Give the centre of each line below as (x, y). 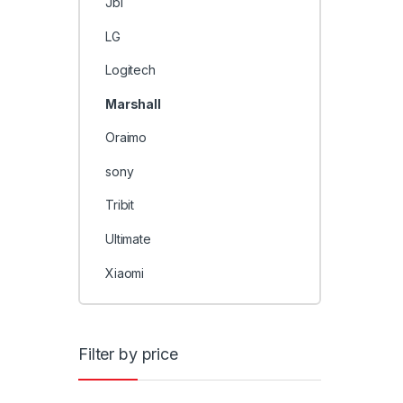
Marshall (133, 103)
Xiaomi (125, 273)
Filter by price (128, 354)
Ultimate (128, 239)
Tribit (120, 205)
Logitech (130, 70)
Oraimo (126, 138)
